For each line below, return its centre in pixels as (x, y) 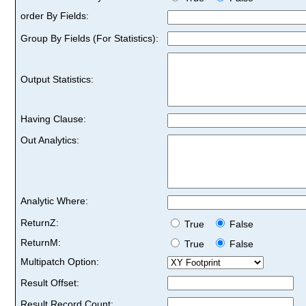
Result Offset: (50, 282)
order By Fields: (55, 15)
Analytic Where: (54, 200)
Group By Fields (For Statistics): (89, 38)
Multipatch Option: (60, 261)
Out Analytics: (50, 140)
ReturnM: (41, 242)
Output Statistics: (57, 79)
